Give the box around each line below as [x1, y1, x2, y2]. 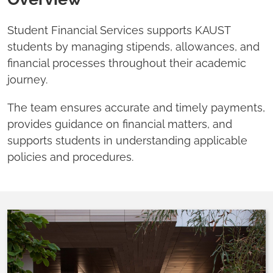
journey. [7, 73, 51, 87]
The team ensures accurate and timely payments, [7, 101, 265, 115]
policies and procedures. [7, 151, 136, 164]
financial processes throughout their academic [7, 57, 246, 70]
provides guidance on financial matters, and [7, 118, 232, 131]
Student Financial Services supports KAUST [7, 24, 230, 37]
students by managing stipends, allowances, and [7, 40, 260, 54]
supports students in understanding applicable [7, 134, 247, 147]
